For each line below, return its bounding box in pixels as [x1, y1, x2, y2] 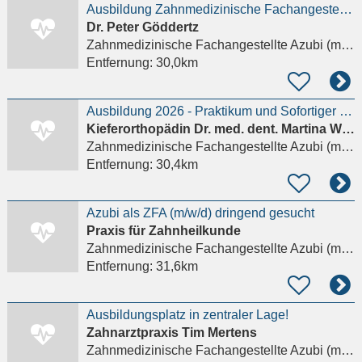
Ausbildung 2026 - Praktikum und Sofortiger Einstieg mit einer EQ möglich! [339, 104, 352, 119]
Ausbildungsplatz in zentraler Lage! [86, 308, 288, 322]
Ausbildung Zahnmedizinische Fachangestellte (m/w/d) [339, 2, 352, 17]
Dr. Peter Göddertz [86, 20, 199, 35]
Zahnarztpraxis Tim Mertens [86, 326, 257, 340]
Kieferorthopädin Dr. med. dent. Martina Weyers [341, 122, 355, 137]
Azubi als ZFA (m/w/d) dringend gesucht [86, 206, 314, 221]
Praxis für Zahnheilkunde [86, 224, 241, 238]
